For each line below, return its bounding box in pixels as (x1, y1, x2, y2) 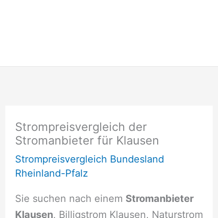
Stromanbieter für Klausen (15, 133, 159, 148)
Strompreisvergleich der (15, 120, 147, 134)
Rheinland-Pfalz (15, 167, 88, 180)
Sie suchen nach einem (15, 192, 126, 204)
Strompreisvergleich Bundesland (15, 153, 164, 165)
